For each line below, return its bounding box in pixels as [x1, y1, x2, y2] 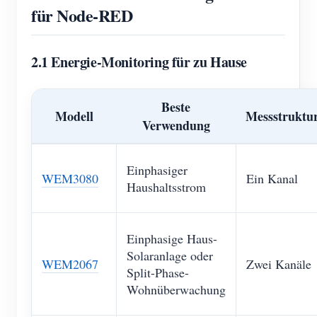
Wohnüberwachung [127, 281, 226, 298]
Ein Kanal [246, 170, 298, 187]
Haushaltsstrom [127, 178, 206, 195]
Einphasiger [127, 161, 188, 178]
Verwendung [142, 116, 210, 134]
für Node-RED [31, 3, 133, 28]
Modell [54, 107, 93, 125]
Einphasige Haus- [127, 230, 217, 247]
